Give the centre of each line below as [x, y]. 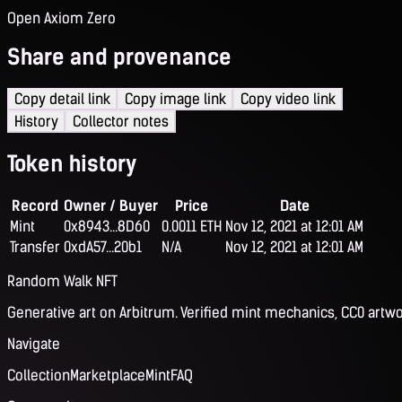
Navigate [34, 345]
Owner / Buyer [111, 206]
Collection [39, 376]
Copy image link [175, 100]
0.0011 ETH [192, 227]
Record [35, 206]
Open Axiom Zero [61, 18]
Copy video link [288, 100]
